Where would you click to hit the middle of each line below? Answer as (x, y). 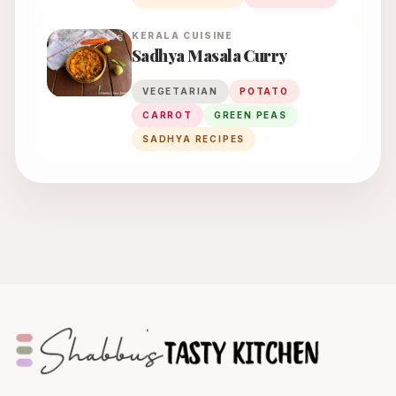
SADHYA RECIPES (194, 139)
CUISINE (206, 36)
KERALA (156, 36)
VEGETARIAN (180, 91)
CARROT (168, 115)
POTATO (264, 91)
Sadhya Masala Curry (209, 56)
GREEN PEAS (250, 115)
